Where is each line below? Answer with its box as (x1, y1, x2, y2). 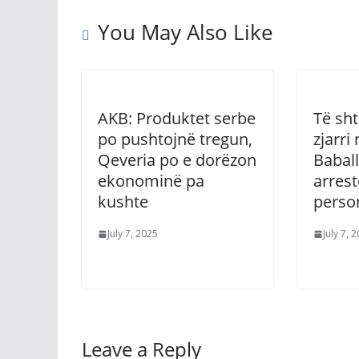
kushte (98, 191, 148, 212)
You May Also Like (98, 18, 273, 46)
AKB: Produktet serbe (98, 107, 256, 129)
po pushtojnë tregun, (98, 128, 252, 150)
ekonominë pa (98, 170, 204, 192)
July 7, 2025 (107, 227, 158, 240)
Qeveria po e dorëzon (98, 149, 256, 171)
